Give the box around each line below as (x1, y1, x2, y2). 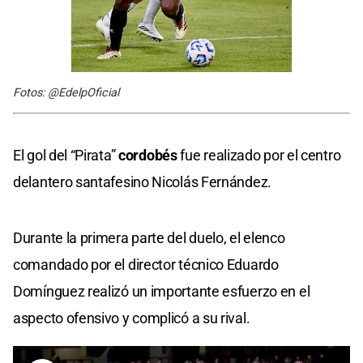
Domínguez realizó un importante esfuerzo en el (13, 282, 310, 300)
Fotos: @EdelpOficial (13, 85, 119, 100)
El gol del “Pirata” (13, 146, 118, 164)
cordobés (118, 146, 181, 164)
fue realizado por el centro (180, 146, 341, 164)
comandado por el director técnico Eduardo (13, 255, 279, 273)
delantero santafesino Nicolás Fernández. (13, 173, 272, 190)
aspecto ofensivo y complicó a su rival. (13, 309, 250, 327)
